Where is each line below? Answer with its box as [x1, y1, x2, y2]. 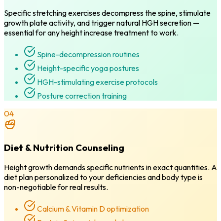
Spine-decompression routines [36, 49, 140, 59]
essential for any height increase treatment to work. [4, 27, 179, 37]
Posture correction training [36, 90, 127, 101]
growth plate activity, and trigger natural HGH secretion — [4, 17, 199, 28]
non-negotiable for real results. [4, 182, 108, 192]
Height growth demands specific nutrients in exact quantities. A [4, 162, 217, 173]
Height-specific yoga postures [36, 63, 139, 73]
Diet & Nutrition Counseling [4, 141, 124, 153]
